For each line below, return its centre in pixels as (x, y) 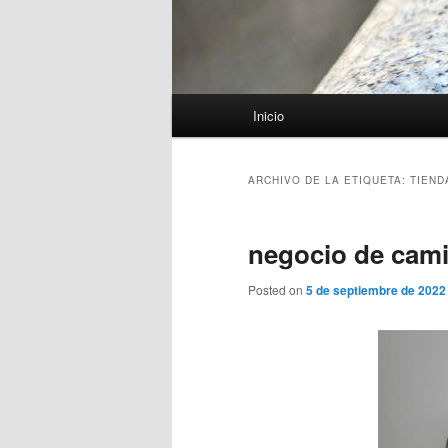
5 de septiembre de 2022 (376, 290)
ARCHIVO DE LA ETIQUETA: (329, 180)
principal (199, 130)
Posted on (277, 290)
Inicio (269, 116)
